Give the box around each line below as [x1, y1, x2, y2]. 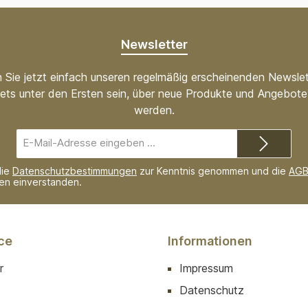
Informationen [168, 234, 252, 249]
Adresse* [126, 155, 166, 166]
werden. [133, 103, 175, 118]
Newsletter [120, 37, 188, 52]
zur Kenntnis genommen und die [137, 165, 289, 177]
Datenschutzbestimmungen [12, 165, 137, 177]
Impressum [179, 261, 233, 276]
